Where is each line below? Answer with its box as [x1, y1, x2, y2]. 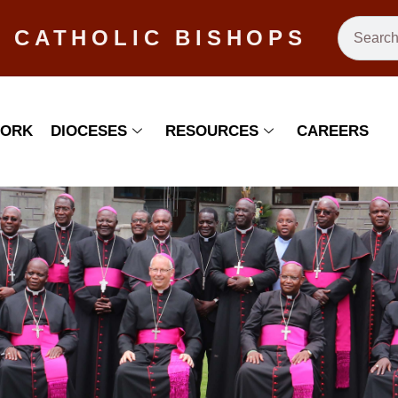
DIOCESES [50, 123, 127, 140]
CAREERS [296, 123, 369, 140]
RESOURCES [164, 123, 259, 140]
